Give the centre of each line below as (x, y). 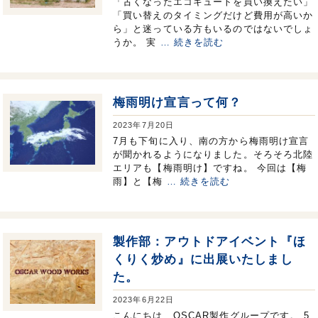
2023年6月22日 (144, 299)
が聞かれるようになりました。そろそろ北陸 (213, 154)
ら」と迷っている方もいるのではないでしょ (213, 28)
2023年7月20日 (144, 125)
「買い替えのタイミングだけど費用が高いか (213, 15)
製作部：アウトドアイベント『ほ (209, 241)
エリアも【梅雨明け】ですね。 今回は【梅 (210, 168)
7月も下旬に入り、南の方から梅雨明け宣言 (211, 141)
